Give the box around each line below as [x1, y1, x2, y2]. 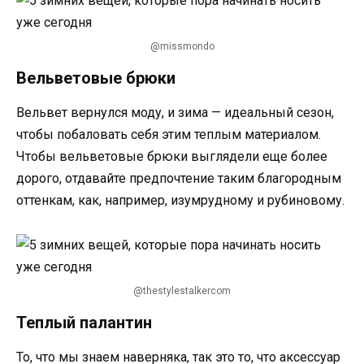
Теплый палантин [16, 312, 152, 332]
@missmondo [149, 41, 214, 53]
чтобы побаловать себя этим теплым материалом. [16, 127, 321, 143]
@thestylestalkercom [133, 284, 231, 297]
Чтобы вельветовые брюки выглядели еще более [16, 149, 327, 165]
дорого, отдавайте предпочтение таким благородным [16, 171, 341, 187]
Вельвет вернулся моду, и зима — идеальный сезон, [16, 105, 334, 121]
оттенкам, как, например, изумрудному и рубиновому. [16, 193, 344, 209]
